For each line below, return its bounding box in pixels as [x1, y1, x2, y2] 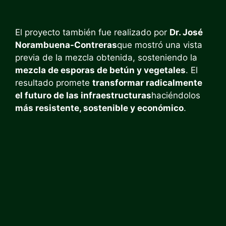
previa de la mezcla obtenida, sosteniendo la [15, 52, 197, 63]
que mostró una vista [117, 40, 202, 50]
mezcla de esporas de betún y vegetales [15, 65, 186, 75]
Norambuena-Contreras [15, 40, 117, 50]
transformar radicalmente [92, 78, 202, 88]
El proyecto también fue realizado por [15, 27, 169, 37]
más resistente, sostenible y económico [15, 103, 184, 113]
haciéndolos [151, 90, 200, 100]
